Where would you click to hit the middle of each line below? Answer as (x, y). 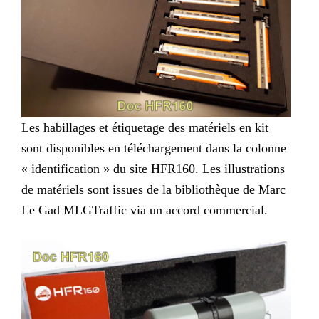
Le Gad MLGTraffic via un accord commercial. (145, 210)
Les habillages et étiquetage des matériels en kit (145, 127)
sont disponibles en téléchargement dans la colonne (154, 148)
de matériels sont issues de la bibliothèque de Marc (153, 189)
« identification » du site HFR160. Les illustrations (153, 168)
